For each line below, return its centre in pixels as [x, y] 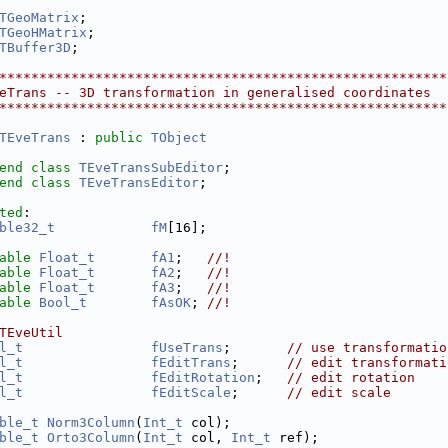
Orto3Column [91, 437]
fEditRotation [203, 377]
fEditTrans [191, 362]
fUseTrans [187, 347]
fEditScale [191, 392]
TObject [179, 137]
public [119, 137]
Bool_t [63, 302]
